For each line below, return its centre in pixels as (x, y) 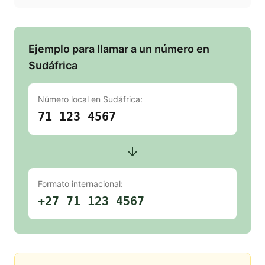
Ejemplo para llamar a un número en (119, 49)
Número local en (70, 99)
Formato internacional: (80, 184)
